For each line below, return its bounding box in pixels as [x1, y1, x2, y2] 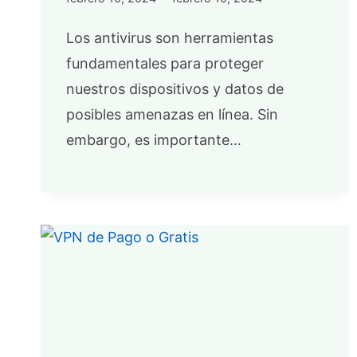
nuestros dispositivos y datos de [66, 80, 284, 97]
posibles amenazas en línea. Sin [66, 105, 278, 123]
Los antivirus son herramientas [66, 29, 273, 46]
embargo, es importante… [66, 131, 241, 148]
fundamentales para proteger [66, 54, 264, 72]
